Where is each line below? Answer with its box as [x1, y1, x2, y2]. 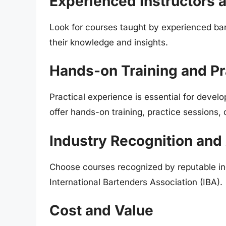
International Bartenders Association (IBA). [49, 177, 222, 187]
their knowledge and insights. [49, 37, 168, 47]
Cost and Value [49, 202, 153, 219]
